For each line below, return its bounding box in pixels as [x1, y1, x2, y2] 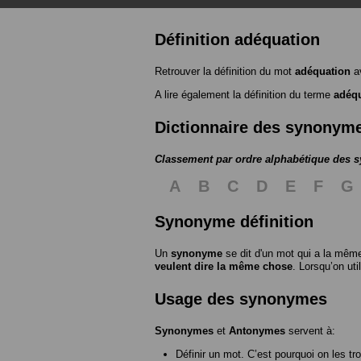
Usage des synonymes [155, 289, 327, 308]
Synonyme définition [155, 212, 313, 230]
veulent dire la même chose [155, 259, 293, 272]
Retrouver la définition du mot [155, 64, 295, 77]
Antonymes [229, 324, 285, 337]
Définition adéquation [155, 30, 320, 48]
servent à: [285, 324, 335, 337]
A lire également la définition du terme [155, 88, 334, 101]
